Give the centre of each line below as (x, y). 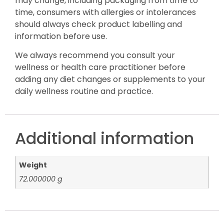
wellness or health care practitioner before (100, 67)
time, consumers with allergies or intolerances (105, 12)
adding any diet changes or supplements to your (110, 79)
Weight (33, 165)
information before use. (61, 36)
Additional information (104, 138)
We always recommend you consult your (95, 55)
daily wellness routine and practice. (84, 91)
